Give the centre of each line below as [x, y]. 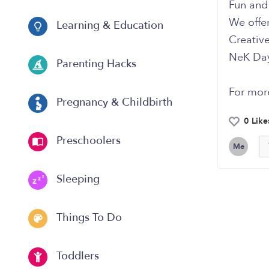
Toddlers [76, 256]
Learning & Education [108, 26]
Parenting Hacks [95, 64]
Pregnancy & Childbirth [113, 103]
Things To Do [88, 218]
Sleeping [77, 180]
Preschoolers [87, 141]
